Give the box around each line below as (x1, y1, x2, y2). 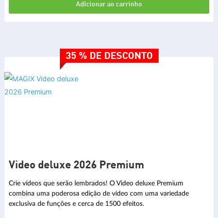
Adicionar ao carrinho (76, 1, 142, 8)
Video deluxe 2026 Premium (9, 160, 144, 171)
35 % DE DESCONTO (65, 52, 153, 62)
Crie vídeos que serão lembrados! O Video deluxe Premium (9, 179, 183, 187)
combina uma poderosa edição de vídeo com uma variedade (9, 189, 189, 197)
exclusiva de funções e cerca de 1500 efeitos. (9, 200, 144, 207)
